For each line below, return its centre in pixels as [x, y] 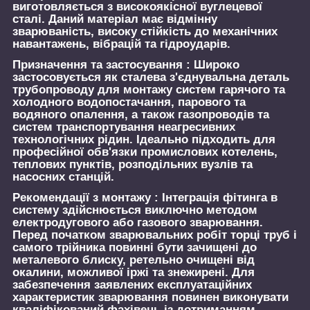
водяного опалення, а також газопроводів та [141, 115]
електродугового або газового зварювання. [138, 222]
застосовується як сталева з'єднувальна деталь [151, 77]
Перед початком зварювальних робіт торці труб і [155, 235]
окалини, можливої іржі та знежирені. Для [134, 272]
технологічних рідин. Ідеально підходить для [144, 140]
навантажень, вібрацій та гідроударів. [121, 44]
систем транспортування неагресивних [124, 127]
